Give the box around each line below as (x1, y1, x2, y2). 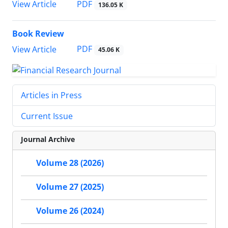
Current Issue (21, 110, 73, 122)
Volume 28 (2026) (36, 157, 104, 169)
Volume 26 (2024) (36, 205, 104, 217)
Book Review (12, 28, 64, 40)
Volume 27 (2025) (36, 181, 104, 193)
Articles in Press (21, 90, 82, 101)
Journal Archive (21, 134, 75, 145)
